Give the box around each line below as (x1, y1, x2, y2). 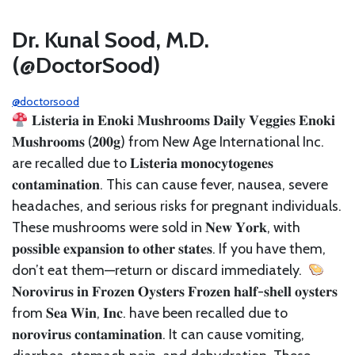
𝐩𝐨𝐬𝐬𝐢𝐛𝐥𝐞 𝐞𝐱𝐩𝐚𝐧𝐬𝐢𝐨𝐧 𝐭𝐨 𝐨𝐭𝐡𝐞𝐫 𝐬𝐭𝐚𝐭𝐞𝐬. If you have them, (12, 239, 326, 258)
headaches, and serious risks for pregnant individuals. (12, 197, 342, 215)
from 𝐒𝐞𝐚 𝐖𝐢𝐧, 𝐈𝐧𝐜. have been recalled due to (12, 303, 288, 322)
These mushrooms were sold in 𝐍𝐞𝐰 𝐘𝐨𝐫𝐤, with (12, 218, 300, 236)
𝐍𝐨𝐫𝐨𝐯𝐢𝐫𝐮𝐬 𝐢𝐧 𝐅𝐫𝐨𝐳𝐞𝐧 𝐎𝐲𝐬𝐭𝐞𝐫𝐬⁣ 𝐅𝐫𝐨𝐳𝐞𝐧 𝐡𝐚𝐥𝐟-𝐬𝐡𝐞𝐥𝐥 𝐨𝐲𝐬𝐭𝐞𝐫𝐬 (12, 282, 338, 300)
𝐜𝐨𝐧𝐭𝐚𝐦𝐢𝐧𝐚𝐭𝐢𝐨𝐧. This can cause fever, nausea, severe (12, 175, 328, 193)
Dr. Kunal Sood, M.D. (12, 25, 209, 53)
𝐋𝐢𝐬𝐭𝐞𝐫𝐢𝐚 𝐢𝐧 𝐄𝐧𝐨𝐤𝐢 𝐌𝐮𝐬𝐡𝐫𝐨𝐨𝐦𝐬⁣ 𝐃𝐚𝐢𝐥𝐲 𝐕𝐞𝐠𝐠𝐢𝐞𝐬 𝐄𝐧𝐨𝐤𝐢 (28, 111, 335, 129)
